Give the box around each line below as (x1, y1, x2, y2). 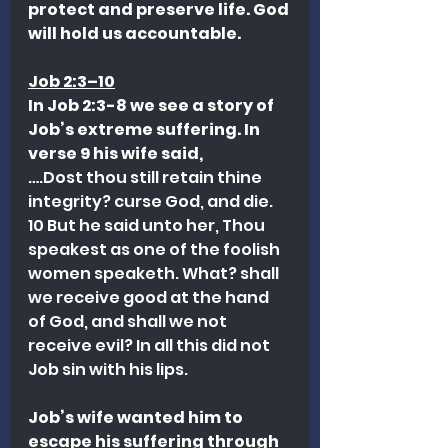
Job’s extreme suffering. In (28, 117, 263, 141)
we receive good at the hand (28, 285, 272, 309)
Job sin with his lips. (28, 357, 188, 381)
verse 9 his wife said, (28, 141, 206, 165)
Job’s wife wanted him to (28, 405, 246, 429)
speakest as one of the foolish (28, 237, 283, 261)
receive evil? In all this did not (28, 333, 273, 357)
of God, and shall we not (28, 309, 230, 333)
